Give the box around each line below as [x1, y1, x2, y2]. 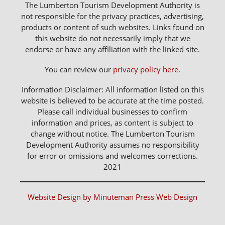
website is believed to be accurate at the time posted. [21, 95, 204, 105]
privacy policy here [113, 64, 178, 74]
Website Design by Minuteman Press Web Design [28, 192, 197, 202]
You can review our [45, 64, 113, 74]
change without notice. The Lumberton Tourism [30, 129, 195, 139]
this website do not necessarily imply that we [35, 33, 190, 43]
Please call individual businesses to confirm [38, 106, 187, 117]
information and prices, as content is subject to [32, 118, 193, 128]
